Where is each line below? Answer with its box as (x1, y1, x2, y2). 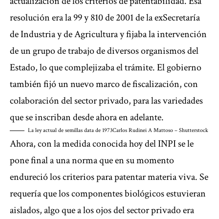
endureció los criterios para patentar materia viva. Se (10, 171, 208, 184)
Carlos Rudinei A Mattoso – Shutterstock (112, 127, 208, 134)
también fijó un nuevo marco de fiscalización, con (10, 78, 198, 91)
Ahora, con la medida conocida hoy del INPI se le (10, 137, 194, 151)
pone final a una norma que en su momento (10, 154, 174, 167)
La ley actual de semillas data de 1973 (28, 127, 112, 134)
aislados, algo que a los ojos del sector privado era (10, 204, 194, 217)
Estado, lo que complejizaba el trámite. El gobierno (10, 61, 201, 74)
